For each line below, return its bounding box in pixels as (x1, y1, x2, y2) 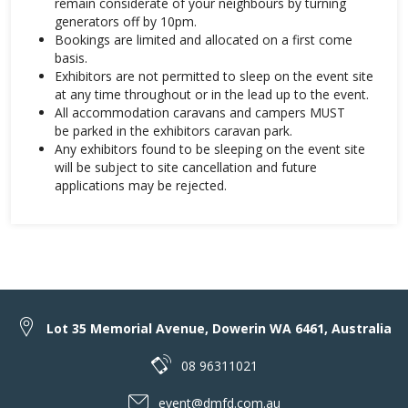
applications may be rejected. (55, 176, 227, 194)
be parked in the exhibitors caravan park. (55, 121, 292, 139)
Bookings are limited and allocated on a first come (55, 30, 352, 48)
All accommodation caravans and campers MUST (55, 103, 345, 121)
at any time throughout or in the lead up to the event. (55, 85, 369, 103)
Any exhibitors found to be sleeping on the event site (55, 139, 365, 158)
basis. (55, 48, 91, 66)
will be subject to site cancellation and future (55, 158, 317, 176)
